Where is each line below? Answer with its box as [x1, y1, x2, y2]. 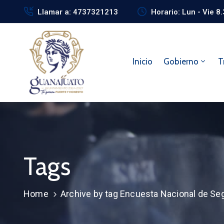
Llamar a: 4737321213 [37, 7, 118, 16]
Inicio [132, 56, 152, 66]
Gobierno [163, 56, 198, 66]
